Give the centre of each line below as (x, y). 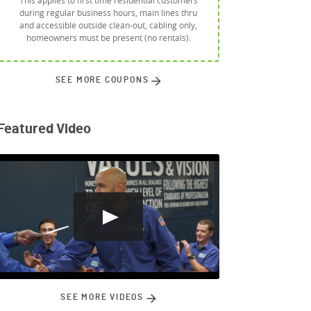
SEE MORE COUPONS (103, 80)
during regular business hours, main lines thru (108, 13)
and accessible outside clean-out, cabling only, (108, 25)
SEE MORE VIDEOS (103, 297)
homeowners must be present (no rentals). (108, 38)
